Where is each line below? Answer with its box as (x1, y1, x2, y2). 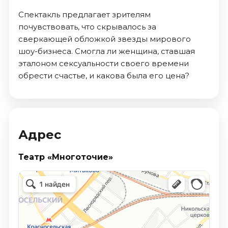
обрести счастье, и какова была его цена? (18, 71, 189, 81)
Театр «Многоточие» (18, 152, 113, 162)
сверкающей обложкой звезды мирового (18, 34, 191, 44)
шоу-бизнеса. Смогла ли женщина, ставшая (18, 46, 195, 56)
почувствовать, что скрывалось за (18, 22, 156, 32)
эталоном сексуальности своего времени (18, 59, 189, 69)
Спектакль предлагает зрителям (18, 10, 151, 20)
